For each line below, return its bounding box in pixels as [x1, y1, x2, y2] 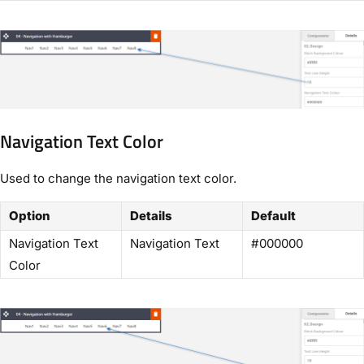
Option [9, 208, 50, 224]
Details [130, 208, 172, 224]
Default [251, 208, 296, 224]
